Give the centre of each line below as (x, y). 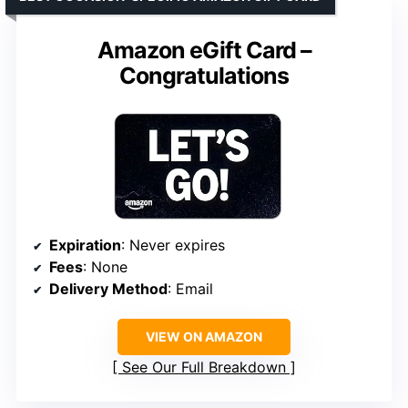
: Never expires (173, 245)
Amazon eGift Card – (204, 51)
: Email (190, 288)
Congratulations (204, 76)
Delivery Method (108, 288)
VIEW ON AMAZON (204, 336)
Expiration (85, 245)
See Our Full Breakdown (204, 367)
